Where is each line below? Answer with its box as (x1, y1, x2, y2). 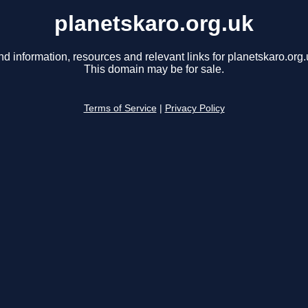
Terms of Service (83, 103, 157, 114)
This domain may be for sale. (84, 63, 224, 76)
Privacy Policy (164, 103, 225, 114)
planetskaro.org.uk (54, 11, 254, 36)
